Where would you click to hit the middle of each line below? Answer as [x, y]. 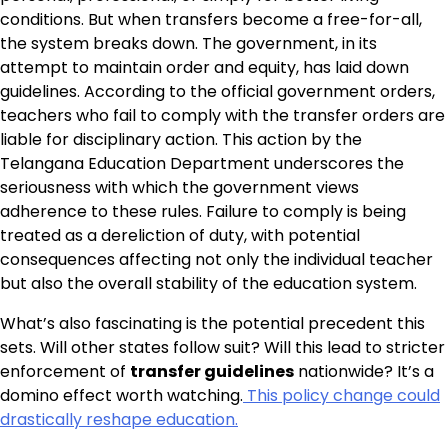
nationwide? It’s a [364, 371]
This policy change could [341, 395]
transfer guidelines [212, 371]
